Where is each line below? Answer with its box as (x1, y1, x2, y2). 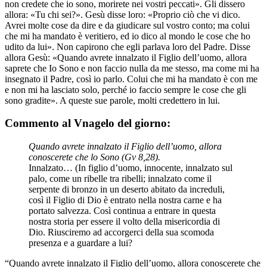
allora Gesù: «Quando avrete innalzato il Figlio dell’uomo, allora (5, 52, 247, 63)
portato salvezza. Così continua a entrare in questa (29, 206, 216, 216)
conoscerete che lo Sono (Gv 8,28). (29, 152, 160, 163)
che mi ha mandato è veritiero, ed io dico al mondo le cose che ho (5, 30, 250, 41)
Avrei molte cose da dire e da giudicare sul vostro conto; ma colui (5, 20, 250, 30)
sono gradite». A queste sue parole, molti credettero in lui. (5, 95, 220, 105)
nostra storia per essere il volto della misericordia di (29, 216, 220, 227)
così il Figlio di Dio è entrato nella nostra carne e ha (29, 195, 222, 206)
